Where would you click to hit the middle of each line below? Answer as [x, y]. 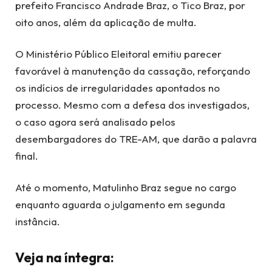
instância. [38, 221]
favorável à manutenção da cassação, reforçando [133, 70]
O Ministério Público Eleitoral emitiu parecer [118, 53]
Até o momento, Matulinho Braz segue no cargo [126, 187]
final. [27, 155]
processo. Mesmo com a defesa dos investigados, [132, 104]
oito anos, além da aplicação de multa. [106, 22]
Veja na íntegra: [65, 258]
